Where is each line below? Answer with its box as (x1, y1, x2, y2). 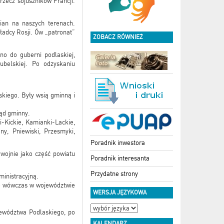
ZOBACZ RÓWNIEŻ (93, 33, 143, 40)
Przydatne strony (90, 169, 138, 177)
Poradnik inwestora (90, 138, 145, 146)
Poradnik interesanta (90, 154, 149, 162)
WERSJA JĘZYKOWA (93, 188, 146, 196)
